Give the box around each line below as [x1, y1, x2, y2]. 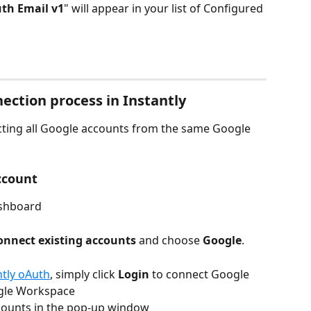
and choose [136, 233, 203, 249]
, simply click [50, 267, 115, 282]
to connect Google [149, 267, 252, 282]
